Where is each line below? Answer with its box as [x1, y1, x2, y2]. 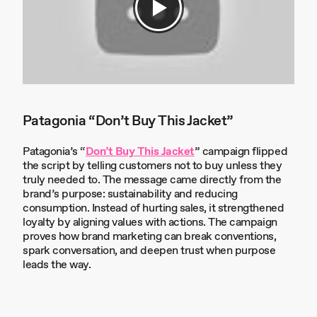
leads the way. [23, 258, 91, 272]
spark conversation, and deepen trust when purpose [23, 243, 276, 258]
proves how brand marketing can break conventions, [23, 229, 277, 244]
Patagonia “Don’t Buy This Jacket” [23, 112, 234, 131]
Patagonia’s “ [23, 144, 86, 159]
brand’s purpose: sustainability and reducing [23, 187, 238, 202]
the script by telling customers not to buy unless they [23, 158, 282, 173]
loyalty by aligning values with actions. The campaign [23, 215, 277, 230]
